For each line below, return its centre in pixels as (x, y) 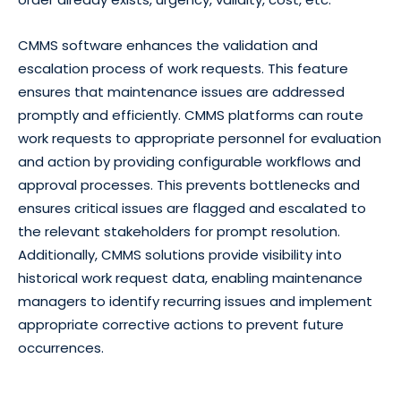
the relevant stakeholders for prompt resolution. (179, 232)
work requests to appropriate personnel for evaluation (200, 139)
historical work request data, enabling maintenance (190, 278)
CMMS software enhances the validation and (168, 46)
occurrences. (61, 348)
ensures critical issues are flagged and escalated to (192, 209)
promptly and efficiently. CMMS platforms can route (191, 115)
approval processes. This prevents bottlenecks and (189, 185)
